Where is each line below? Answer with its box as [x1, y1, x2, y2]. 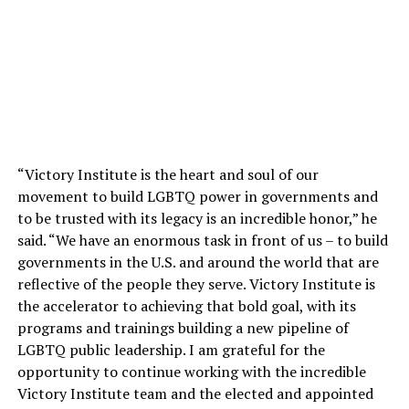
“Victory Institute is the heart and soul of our [16, 163, 319, 184]
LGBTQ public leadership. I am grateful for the [16, 339, 325, 360]
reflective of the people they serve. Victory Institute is [16, 273, 375, 294]
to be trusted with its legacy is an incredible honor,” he [16, 207, 377, 228]
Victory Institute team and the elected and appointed [16, 383, 373, 404]
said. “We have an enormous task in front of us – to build [16, 229, 388, 250]
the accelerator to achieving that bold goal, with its [16, 295, 356, 316]
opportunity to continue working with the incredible [16, 361, 366, 382]
